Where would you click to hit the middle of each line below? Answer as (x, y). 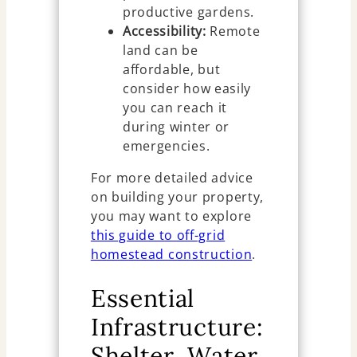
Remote (233, 31)
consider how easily (187, 89)
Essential (143, 298)
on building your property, (177, 197)
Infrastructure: (177, 326)
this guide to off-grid (158, 235)
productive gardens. (188, 12)
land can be (160, 51)
